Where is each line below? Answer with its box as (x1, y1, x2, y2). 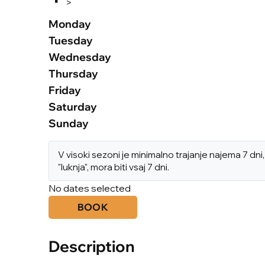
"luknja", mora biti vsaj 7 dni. (58, 161, 169, 173)
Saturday (49, 99, 97, 114)
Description (49, 236, 135, 256)
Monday (49, 17, 91, 31)
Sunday (49, 116, 89, 130)
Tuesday (49, 33, 93, 47)
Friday (49, 83, 81, 97)
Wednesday (49, 50, 111, 64)
